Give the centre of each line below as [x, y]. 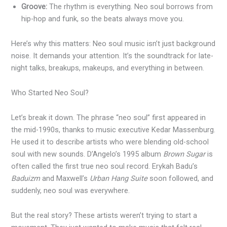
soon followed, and [181, 178]
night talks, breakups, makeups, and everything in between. [108, 68]
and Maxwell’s [65, 178]
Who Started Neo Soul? [50, 92]
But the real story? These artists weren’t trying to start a [104, 215]
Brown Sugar [184, 154]
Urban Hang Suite [119, 178]
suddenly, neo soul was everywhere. [71, 190]
